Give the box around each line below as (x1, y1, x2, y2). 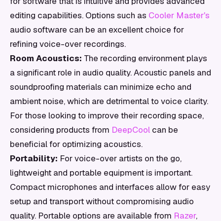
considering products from (10, 124, 111, 135)
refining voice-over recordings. (10, 38, 126, 49)
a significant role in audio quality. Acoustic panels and (10, 67, 211, 78)
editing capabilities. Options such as (10, 10, 148, 21)
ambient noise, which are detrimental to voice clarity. (10, 96, 208, 107)
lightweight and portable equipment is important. (10, 167, 192, 178)
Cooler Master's (148, 10, 210, 21)
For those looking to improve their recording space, (10, 110, 204, 121)
